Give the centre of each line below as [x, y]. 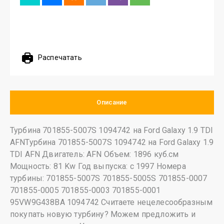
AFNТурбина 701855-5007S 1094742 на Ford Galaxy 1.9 [112, 142]
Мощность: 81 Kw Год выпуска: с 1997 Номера [98, 166]
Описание [112, 102]
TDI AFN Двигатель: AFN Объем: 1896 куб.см [94, 154]
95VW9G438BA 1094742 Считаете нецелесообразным [111, 202]
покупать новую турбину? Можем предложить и [103, 214]
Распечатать [60, 57]
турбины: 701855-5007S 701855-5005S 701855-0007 [109, 178]
